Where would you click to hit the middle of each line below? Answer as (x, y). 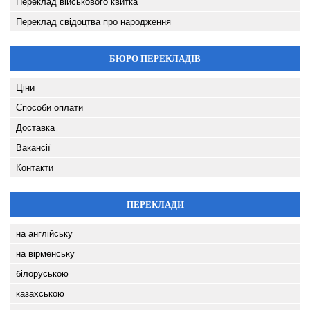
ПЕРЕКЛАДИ (155, 205)
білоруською (42, 274)
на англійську (44, 234)
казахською (40, 294)
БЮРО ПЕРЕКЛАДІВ (155, 59)
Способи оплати (49, 108)
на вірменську (45, 254)
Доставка (35, 128)
